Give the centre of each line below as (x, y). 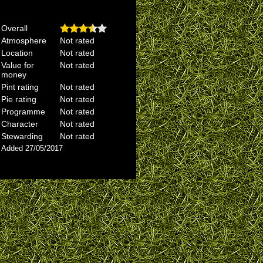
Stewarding (22, 136)
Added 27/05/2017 (32, 148)
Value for (18, 65)
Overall (14, 28)
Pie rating (19, 99)
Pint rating (20, 87)
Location (17, 53)
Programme (23, 112)
